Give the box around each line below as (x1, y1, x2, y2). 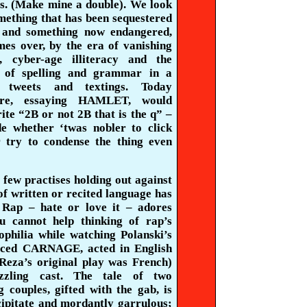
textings (85, 80, 126, 93)
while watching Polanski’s (33, 228, 172, 241)
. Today (125, 80, 173, 93)
